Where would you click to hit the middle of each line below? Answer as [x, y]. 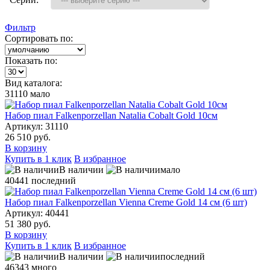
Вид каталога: [33, 83]
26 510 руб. [28, 137]
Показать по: [31, 61]
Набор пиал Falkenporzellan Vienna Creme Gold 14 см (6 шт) [126, 202]
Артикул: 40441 [37, 213]
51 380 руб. [28, 224]
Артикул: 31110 [36, 127]
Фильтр [20, 28]
